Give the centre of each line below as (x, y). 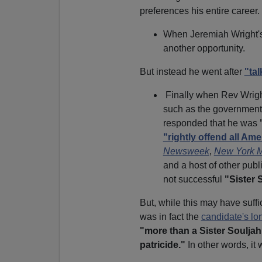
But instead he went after (192, 71)
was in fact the (170, 216)
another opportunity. (204, 48)
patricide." (162, 244)
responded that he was (211, 123)
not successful (194, 179)
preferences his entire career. (199, 11)
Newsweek (186, 151)
